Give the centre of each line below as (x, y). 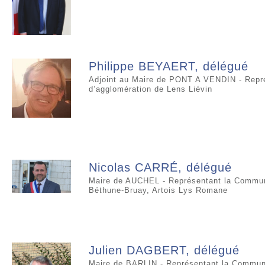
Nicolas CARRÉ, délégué (160, 168)
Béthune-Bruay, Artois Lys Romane (158, 190)
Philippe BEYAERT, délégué (169, 67)
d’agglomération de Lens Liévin (151, 89)
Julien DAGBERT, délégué (164, 251)
